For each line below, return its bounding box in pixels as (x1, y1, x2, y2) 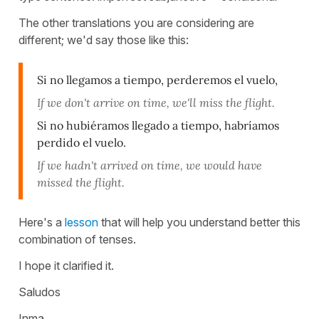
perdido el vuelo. (37, 135, 126, 150)
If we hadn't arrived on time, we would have (37, 157, 262, 172)
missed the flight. (37, 174, 125, 189)
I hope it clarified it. (19, 258, 114, 273)
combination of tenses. (19, 231, 136, 246)
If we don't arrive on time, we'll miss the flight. (37, 95, 275, 110)
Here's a (19, 214, 65, 229)
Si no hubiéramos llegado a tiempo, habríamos (37, 117, 279, 132)
